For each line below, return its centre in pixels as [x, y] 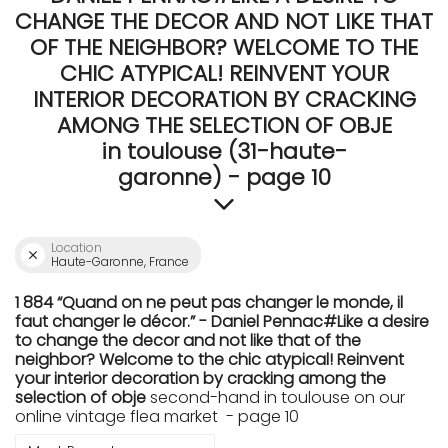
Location [76, 247]
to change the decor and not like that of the [188, 340]
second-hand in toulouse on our [275, 397]
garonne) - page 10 [224, 177]
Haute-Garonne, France [120, 261]
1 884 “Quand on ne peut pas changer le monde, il [209, 302]
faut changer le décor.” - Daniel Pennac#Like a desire [222, 321]
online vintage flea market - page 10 [157, 416]
